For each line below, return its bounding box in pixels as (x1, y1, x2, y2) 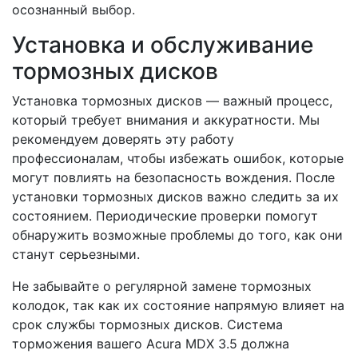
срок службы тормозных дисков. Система (12, 316, 283, 332)
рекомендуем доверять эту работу (12, 131, 234, 147)
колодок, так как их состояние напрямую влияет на (12, 297, 344, 313)
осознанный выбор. (12, 2, 135, 18)
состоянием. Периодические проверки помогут (12, 208, 318, 224)
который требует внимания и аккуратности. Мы (12, 112, 320, 128)
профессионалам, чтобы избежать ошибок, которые (12, 150, 344, 166)
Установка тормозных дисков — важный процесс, (12, 93, 332, 109)
